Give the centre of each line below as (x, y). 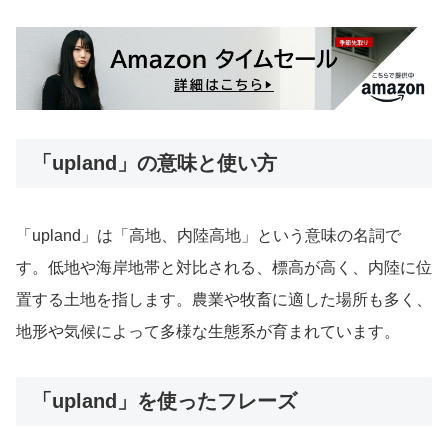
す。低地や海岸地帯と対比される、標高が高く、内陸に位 (224, 268)
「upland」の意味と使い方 (154, 163)
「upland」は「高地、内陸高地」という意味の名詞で (208, 236)
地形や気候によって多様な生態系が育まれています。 (208, 332)
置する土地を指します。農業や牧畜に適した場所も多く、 (224, 300)
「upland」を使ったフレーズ (164, 401)
